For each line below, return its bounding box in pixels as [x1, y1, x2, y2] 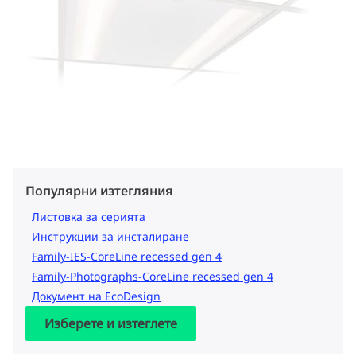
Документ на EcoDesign [32, 288, 161, 304]
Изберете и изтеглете [44, 315, 177, 332]
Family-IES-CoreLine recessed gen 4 [32, 249, 222, 264]
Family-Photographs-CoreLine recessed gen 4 [32, 269, 273, 284]
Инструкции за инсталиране [32, 229, 189, 244]
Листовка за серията [32, 209, 145, 224]
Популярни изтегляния [25, 182, 173, 199]
